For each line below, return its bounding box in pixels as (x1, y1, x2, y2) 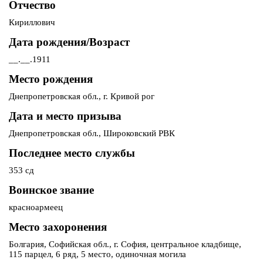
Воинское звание (9, 184, 94, 197)
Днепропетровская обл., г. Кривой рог (9, 92, 154, 102)
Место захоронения (9, 221, 107, 234)
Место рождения (9, 73, 93, 86)
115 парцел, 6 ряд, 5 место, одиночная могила (9, 249, 186, 259)
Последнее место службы (9, 147, 135, 160)
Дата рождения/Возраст (9, 36, 130, 49)
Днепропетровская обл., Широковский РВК (9, 129, 175, 139)
